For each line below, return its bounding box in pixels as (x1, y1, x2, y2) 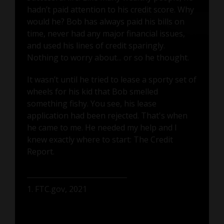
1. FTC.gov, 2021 (26, 183, 87, 195)
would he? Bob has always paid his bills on (26, 16, 184, 27)
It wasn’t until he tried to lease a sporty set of (26, 74, 196, 85)
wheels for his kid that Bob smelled (26, 86, 158, 97)
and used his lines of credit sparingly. (26, 40, 165, 51)
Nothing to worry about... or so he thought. (26, 52, 189, 63)
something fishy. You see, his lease (26, 98, 156, 109)
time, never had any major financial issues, (26, 28, 185, 39)
